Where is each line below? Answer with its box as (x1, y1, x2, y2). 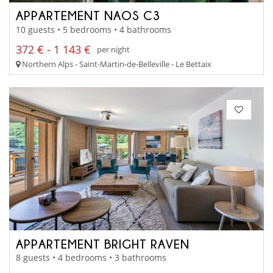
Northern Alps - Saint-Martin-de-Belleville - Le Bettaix (20, 58, 211, 69)
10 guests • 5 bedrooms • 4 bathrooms (16, 23, 171, 35)
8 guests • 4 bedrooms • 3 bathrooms (16, 252, 166, 264)
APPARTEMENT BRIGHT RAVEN (16, 236, 190, 250)
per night (97, 44, 130, 55)
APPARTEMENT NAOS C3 (16, 9, 160, 23)
